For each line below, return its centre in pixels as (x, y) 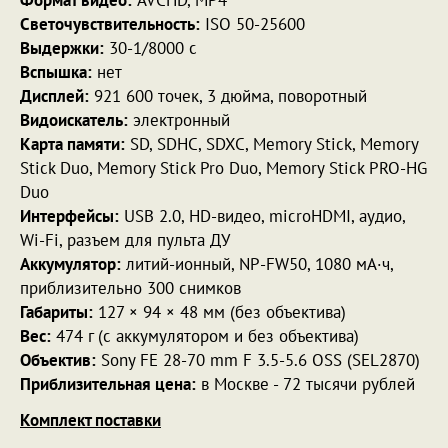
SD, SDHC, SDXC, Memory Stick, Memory (271, 143)
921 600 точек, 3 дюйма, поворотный (228, 95)
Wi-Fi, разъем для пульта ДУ (125, 239)
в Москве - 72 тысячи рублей (305, 383)
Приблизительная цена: (108, 383)
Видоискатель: (74, 119)
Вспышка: (56, 71)
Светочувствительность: (110, 23)
